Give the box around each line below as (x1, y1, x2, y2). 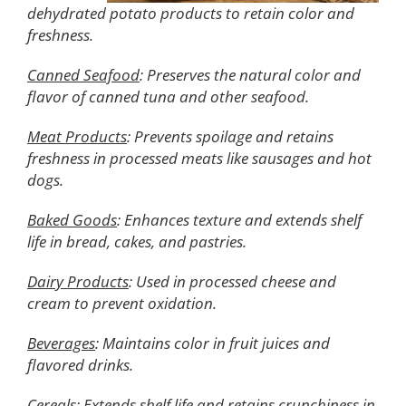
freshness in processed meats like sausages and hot (27, 147, 372, 169)
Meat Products (27, 125, 127, 147)
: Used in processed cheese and (129, 270, 336, 292)
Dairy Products (27, 270, 129, 292)
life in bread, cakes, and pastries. (27, 230, 246, 252)
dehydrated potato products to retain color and (27, 2, 354, 24)
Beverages (27, 332, 95, 353)
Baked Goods (27, 208, 117, 230)
